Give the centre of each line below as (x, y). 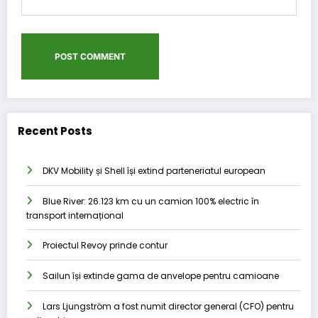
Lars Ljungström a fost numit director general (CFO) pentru (168, 306)
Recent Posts (55, 131)
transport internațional (75, 215)
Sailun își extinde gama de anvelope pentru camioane (161, 275)
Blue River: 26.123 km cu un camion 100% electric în (151, 201)
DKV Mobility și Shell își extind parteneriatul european (154, 170)
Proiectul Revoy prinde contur (105, 245)
